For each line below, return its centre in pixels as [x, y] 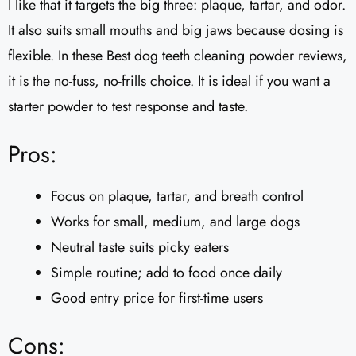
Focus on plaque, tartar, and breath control [177, 196]
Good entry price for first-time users [157, 298]
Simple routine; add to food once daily [166, 272]
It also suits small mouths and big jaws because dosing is [176, 30]
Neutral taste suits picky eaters [140, 247]
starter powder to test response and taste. [128, 106]
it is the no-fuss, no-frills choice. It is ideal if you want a [169, 81]
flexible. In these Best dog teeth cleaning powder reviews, [178, 55]
